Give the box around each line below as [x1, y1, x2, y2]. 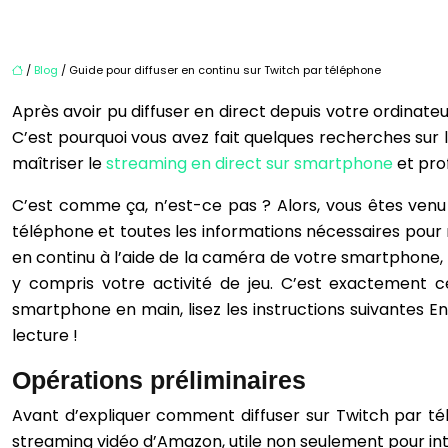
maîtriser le [12, 152, 106, 176]
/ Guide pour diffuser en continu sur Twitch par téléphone [58, 62, 381, 79]
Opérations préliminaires [12, 366, 306, 395]
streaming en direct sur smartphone [106, 152, 393, 176]
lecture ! [12, 324, 82, 348]
